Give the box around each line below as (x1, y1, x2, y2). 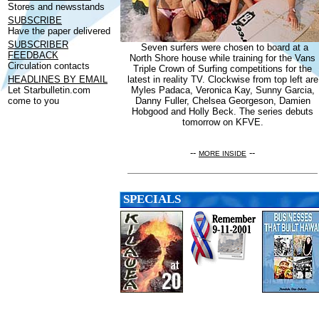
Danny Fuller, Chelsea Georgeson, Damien (135, 95, 310, 106)
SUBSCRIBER (8, 38, 68, 50)
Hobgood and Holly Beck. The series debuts (132, 106, 313, 117)
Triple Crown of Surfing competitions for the (133, 63, 312, 74)
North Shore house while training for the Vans (130, 53, 315, 63)
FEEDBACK (8, 49, 58, 61)
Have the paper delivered (8, 25, 110, 36)
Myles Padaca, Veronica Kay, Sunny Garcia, (130, 85, 315, 95)
